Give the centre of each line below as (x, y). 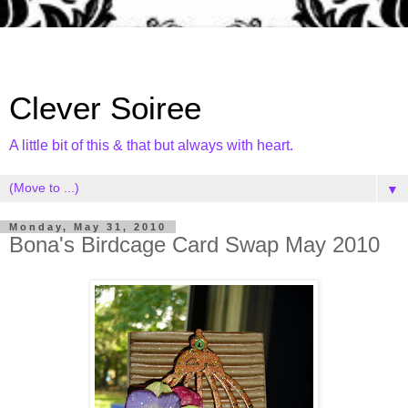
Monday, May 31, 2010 (88, 227)
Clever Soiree (105, 108)
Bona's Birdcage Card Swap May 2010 (194, 245)
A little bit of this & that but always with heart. (151, 145)
